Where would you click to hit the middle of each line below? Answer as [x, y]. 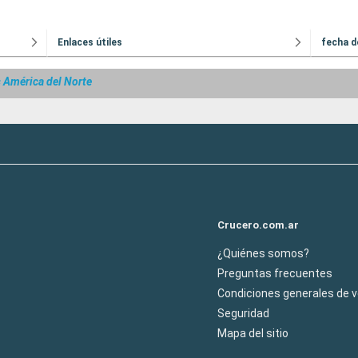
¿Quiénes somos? [263, 253]
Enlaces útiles [90, 42]
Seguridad [243, 313]
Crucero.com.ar [258, 225]
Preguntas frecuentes [275, 273]
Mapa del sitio [253, 333]
